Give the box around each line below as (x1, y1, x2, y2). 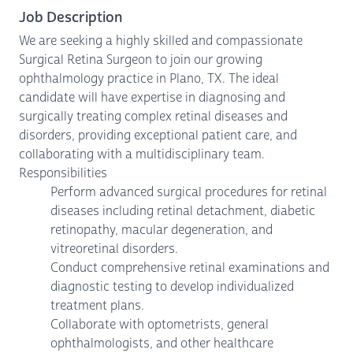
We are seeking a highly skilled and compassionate (19, 32, 303, 49)
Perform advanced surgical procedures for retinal (50, 184, 327, 200)
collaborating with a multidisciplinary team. (19, 146, 265, 162)
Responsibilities (19, 165, 107, 181)
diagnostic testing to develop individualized (50, 278, 294, 295)
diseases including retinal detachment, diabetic (50, 203, 315, 219)
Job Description (19, 8, 122, 27)
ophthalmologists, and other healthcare (50, 335, 273, 351)
